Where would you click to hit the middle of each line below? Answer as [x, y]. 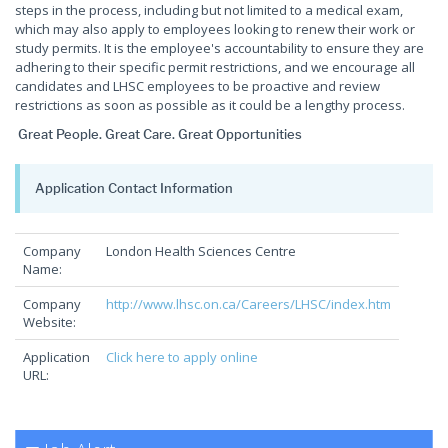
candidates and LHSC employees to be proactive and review [197, 86]
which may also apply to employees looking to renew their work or [215, 29]
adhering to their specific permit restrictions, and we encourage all [215, 67]
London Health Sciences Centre [201, 251]
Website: [49, 322]
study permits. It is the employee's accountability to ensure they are [219, 48]
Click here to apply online [182, 357]
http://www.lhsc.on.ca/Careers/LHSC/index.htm [248, 304]
